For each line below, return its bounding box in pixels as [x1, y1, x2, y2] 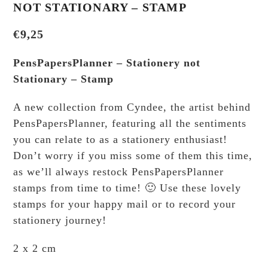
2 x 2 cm [13, 242, 57, 255]
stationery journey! [13, 214, 107, 227]
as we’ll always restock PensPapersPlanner [13, 166, 224, 178]
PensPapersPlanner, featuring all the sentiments [13, 117, 247, 130]
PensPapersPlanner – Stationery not [13, 57, 201, 69]
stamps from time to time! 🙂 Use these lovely [13, 182, 242, 194]
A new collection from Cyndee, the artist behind [13, 101, 251, 114]
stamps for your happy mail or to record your [13, 198, 236, 211]
